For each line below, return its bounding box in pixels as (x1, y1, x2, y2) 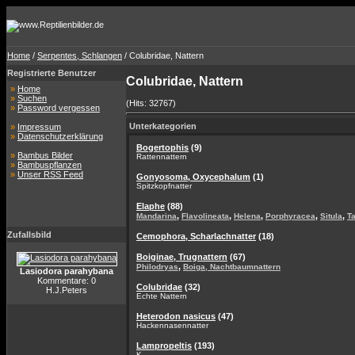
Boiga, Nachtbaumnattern (183, 262, 281, 271)
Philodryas (136, 262, 178, 271)
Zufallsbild (7, 230, 52, 239)
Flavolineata (181, 212, 229, 220)
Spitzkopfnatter (136, 181, 192, 190)
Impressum (17, 122, 61, 132)
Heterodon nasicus (136, 311, 216, 321)
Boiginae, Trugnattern (136, 252, 227, 261)
